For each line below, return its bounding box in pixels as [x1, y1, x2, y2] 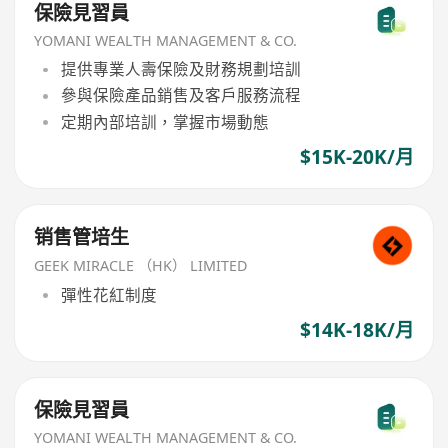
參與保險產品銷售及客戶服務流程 [60, 84, 301, 107]
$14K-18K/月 [299, 317, 414, 344]
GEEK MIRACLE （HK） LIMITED [34, 256, 248, 276]
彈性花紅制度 [60, 283, 157, 306]
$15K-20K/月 [299, 143, 414, 170]
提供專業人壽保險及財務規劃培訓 [60, 58, 301, 81]
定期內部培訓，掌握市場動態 [60, 110, 269, 133]
